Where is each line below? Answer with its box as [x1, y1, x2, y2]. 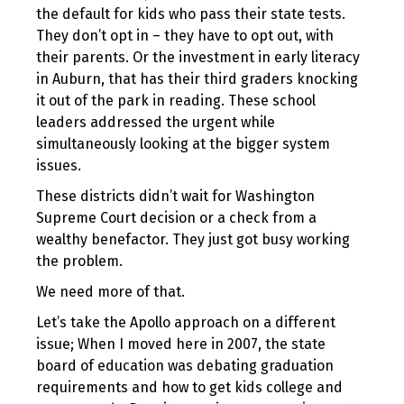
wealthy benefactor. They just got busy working [36, 231, 350, 248]
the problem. [36, 252, 123, 270]
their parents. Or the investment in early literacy [36, 49, 360, 66]
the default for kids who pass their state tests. [36, 5, 345, 23]
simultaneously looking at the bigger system [36, 135, 330, 152]
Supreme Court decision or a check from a [36, 209, 317, 226]
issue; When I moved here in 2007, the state [36, 335, 326, 353]
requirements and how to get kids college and [36, 379, 343, 396]
